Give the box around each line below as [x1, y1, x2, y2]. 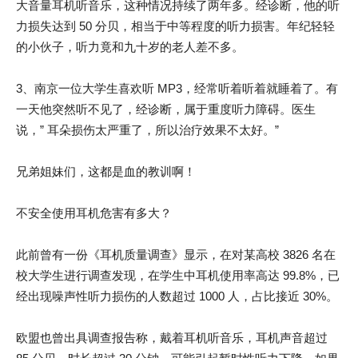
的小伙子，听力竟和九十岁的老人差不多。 [16, 40, 244, 54]
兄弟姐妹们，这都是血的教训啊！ [16, 165, 196, 178]
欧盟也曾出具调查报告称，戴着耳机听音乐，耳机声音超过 [16, 331, 328, 344]
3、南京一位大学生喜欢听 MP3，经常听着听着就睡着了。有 [16, 82, 338, 95]
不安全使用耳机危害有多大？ [16, 206, 172, 220]
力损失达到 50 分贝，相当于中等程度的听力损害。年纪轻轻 [16, 19, 335, 33]
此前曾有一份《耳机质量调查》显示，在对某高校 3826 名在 [16, 248, 336, 261]
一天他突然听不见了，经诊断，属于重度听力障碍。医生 [16, 102, 316, 116]
